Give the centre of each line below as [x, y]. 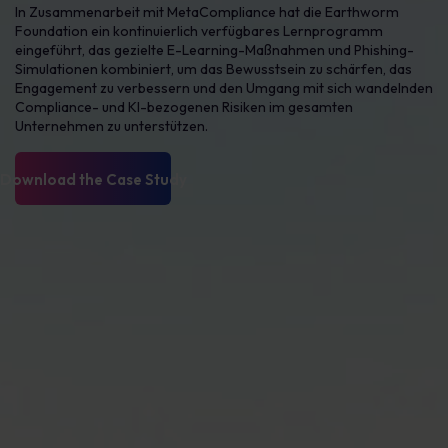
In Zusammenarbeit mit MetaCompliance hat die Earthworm [207, 12]
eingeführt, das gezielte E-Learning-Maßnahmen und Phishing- [214, 50]
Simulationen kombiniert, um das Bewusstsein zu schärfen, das [213, 69]
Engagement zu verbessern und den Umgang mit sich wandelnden [224, 88]
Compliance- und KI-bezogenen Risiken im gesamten [184, 107]
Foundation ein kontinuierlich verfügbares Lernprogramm [199, 31]
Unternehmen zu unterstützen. [111, 126]
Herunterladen [93, 178]
